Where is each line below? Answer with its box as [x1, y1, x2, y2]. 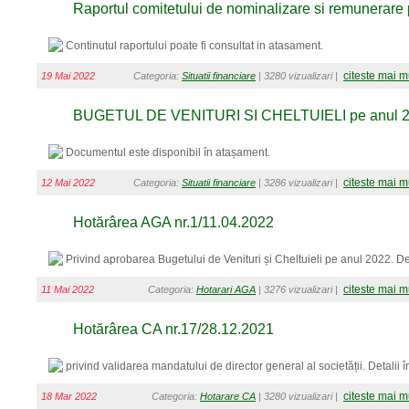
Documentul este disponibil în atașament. [66, 146, 270, 159]
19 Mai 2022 [41, 70, 95, 81]
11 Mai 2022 [41, 284, 94, 295]
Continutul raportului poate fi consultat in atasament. [66, 39, 323, 52]
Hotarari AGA [196, 284, 256, 295]
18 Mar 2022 [41, 391, 97, 402]
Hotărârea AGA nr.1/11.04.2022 [73, 215, 274, 230]
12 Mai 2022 [41, 177, 95, 188]
